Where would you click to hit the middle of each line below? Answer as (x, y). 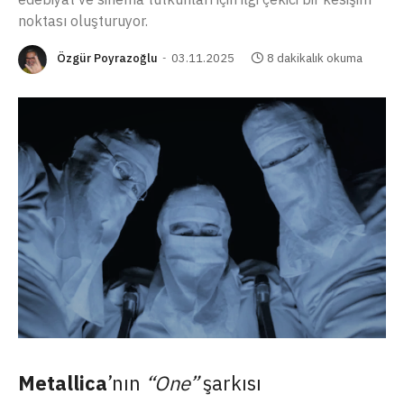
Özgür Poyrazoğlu (107, 59)
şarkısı (230, 382)
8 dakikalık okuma (315, 59)
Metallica (63, 382)
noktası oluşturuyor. (83, 21)
